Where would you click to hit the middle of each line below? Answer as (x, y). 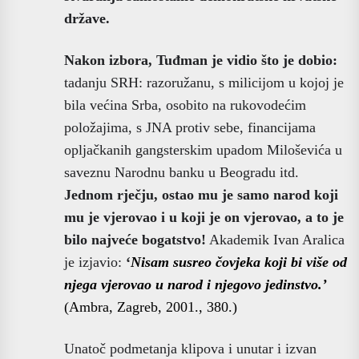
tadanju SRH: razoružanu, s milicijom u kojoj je (204, 82)
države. (87, 18)
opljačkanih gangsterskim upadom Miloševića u (203, 149)
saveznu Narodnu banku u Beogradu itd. (182, 172)
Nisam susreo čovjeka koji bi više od (239, 262)
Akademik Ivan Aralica (275, 239)
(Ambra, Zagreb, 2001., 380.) (151, 307)
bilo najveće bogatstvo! (135, 239)
